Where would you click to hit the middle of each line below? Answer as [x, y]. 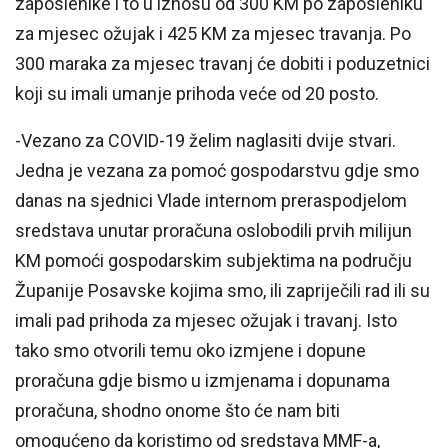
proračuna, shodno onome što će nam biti [177, 411]
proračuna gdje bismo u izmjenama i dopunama [202, 381]
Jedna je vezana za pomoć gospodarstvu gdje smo [217, 171]
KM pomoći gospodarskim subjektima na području [213, 261]
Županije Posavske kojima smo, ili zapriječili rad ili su [222, 291]
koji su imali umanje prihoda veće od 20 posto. [197, 94]
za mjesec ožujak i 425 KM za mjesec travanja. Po [213, 34]
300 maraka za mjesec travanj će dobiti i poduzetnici [222, 64]
